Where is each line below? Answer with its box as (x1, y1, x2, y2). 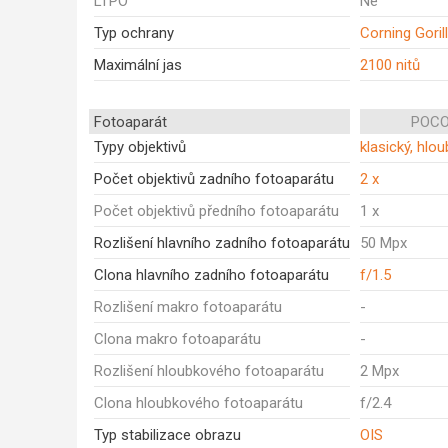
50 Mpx (360, 234, 407, 252)
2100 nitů (360, 56, 420, 74)
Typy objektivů (94, 138, 186, 156)
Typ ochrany (94, 24, 174, 42)
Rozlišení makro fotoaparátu (94, 298, 282, 316)
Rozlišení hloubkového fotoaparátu (94, 362, 324, 380)
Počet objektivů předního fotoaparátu (94, 202, 339, 220)
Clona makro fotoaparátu (94, 330, 261, 348)
